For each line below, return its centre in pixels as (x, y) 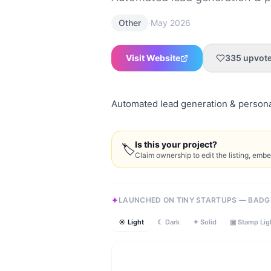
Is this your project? (176, 144)
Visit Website (153, 58)
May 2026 (171, 23)
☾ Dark (168, 222)
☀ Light (131, 222)
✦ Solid (205, 222)
